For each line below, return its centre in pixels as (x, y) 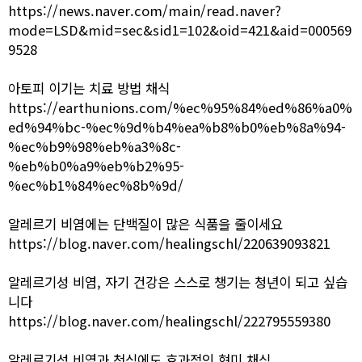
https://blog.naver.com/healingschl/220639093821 (169, 243)
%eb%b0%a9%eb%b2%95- (96, 166)
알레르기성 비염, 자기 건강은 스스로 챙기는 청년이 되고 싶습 (178, 282)
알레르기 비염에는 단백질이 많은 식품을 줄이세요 (145, 224)
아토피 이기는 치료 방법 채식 (89, 88)
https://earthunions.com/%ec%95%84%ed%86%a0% (180, 107)
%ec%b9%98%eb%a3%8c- (95, 146)
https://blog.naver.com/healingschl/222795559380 (169, 321)
